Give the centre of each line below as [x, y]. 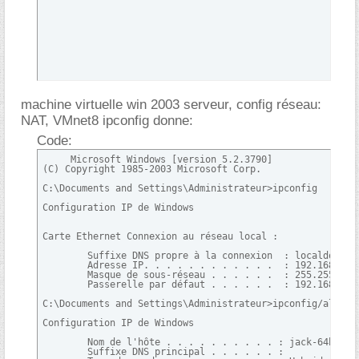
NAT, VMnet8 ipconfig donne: [107, 121]
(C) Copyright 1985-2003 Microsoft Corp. [152, 169]
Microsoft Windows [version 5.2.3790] [157, 159]
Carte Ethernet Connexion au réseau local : [160, 236]
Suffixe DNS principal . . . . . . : [163, 352]
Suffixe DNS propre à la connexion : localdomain [200, 256]
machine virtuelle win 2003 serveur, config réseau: [171, 105]
